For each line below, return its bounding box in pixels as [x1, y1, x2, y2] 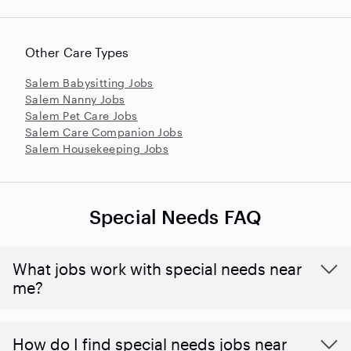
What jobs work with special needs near [13, 259, 302, 278]
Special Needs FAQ [89, 204, 262, 228]
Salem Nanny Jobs [25, 92, 125, 106]
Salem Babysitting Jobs [25, 75, 154, 89]
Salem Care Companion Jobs [25, 125, 183, 139]
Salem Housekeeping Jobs [25, 141, 169, 155]
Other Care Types [25, 44, 129, 60]
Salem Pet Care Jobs [25, 108, 138, 122]
